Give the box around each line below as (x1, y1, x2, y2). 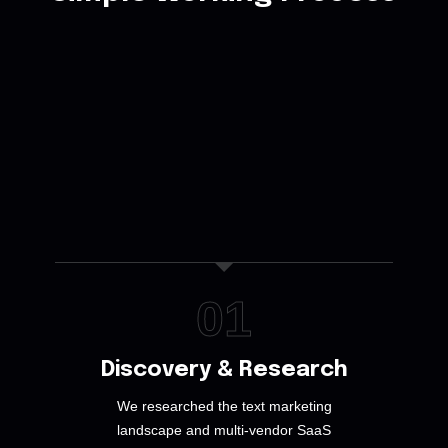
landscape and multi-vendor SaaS (117, 421, 331, 438)
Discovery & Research (100, 358, 348, 381)
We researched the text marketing (116, 397, 332, 414)
